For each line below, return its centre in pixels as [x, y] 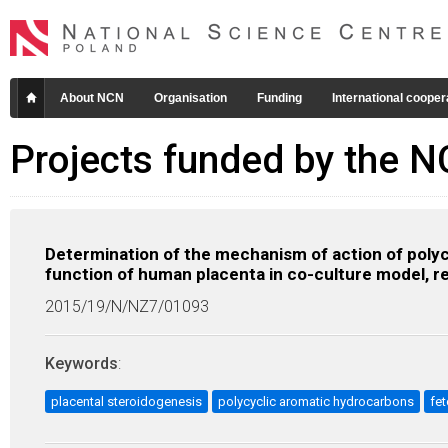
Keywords [81, 363]
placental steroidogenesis [126, 401]
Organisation [190, 98]
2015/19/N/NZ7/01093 [127, 306]
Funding [279, 98]
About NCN [92, 98]
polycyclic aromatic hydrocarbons [316, 401]
